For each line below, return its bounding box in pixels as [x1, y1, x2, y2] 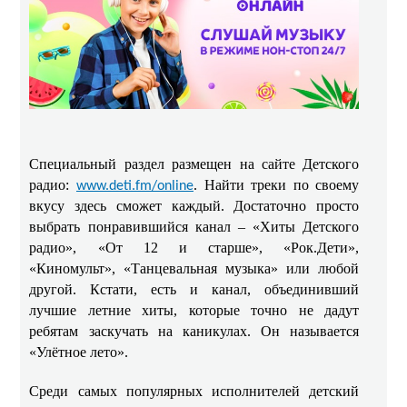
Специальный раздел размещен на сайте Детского [29, 156, 360, 173]
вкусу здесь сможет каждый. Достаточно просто [29, 198, 360, 214]
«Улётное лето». [29, 344, 129, 361]
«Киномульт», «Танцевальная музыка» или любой [29, 261, 360, 277]
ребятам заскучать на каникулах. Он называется [29, 323, 360, 340]
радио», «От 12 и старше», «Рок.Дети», [29, 240, 360, 256]
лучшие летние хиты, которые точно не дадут [29, 303, 360, 319]
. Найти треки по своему [193, 177, 360, 194]
